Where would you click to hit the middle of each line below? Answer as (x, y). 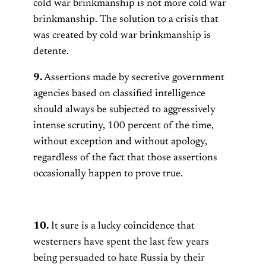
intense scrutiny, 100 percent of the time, (123, 126)
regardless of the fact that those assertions (125, 158)
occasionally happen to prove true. (108, 174)
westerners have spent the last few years (121, 242)
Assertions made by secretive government (133, 77)
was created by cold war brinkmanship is (122, 35)
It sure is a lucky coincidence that (122, 226)
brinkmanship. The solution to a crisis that (126, 19)
